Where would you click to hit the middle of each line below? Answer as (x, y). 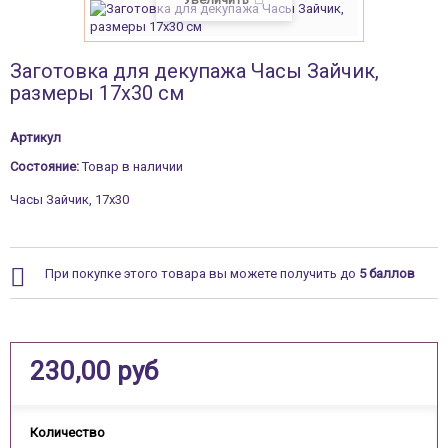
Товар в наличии (132, 166)
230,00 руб (94, 371)
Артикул (35, 137)
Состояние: (44, 166)
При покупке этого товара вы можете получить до (202, 273)
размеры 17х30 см (97, 93)
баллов (390, 273)
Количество (67, 432)
